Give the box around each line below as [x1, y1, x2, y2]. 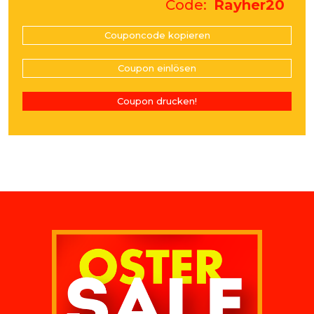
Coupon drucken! [117, 95, 197, 107]
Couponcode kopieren [104, 29, 210, 41]
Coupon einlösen [118, 62, 196, 74]
